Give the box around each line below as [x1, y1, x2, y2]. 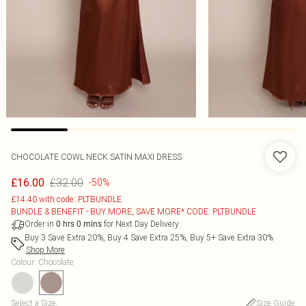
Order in [25, 219, 56, 229]
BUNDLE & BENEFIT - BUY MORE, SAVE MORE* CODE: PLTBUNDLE [11, 206, 256, 217]
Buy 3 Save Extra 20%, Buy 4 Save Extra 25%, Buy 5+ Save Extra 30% [25, 232, 273, 242]
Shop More [26, 245, 65, 255]
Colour [11, 257, 34, 267]
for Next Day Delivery [102, 219, 179, 229]
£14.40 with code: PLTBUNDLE [11, 194, 122, 204]
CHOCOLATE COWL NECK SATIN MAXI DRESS [11, 152, 182, 162]
